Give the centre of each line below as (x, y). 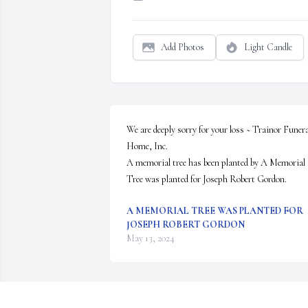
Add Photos (183, 47)
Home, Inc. (147, 146)
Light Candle (268, 47)
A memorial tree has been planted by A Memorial (216, 163)
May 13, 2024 (151, 239)
